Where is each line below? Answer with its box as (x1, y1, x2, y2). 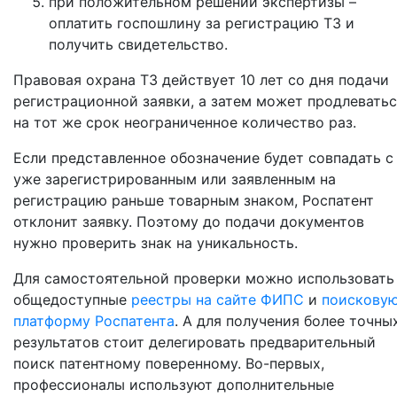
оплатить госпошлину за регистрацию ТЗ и (49, 14, 354, 32)
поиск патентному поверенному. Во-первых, (13, 354, 324, 372)
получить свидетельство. (49, 35, 228, 53)
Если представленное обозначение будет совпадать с (13, 149, 393, 167)
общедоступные (13, 291, 131, 308)
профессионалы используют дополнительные (13, 376, 334, 393)
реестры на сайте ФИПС (131, 291, 304, 308)
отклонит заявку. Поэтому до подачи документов (13, 213, 364, 230)
